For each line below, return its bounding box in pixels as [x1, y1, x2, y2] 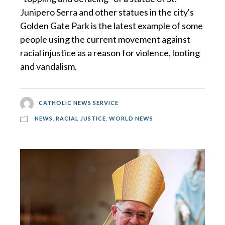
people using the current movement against [20, 34, 190, 45]
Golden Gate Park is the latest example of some [20, 20, 203, 32]
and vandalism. [20, 61, 77, 72]
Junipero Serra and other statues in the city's [20, 7, 194, 18]
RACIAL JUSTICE [56, 115, 106, 122]
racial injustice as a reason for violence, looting [20, 47, 200, 59]
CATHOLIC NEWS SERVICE [38, 99, 119, 106]
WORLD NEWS [109, 115, 153, 122]
